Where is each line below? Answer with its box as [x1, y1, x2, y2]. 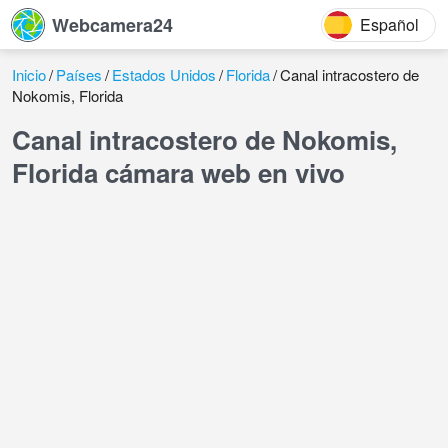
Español [360, 12, 419, 36]
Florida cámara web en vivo [12, 154, 345, 191]
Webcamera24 [52, 11, 173, 38]
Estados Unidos [112, 64, 216, 85]
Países [56, 64, 102, 85]
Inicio [12, 64, 46, 85]
